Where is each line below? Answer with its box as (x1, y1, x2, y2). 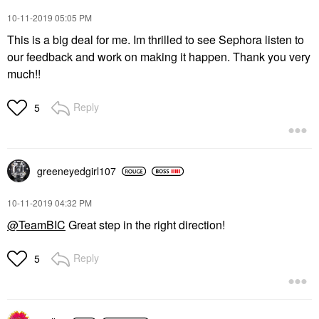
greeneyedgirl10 (37, 164, 110, 179)
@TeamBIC (7, 216, 66, 234)
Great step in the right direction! (66, 216, 225, 234)
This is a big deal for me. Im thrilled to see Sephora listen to (7, 31, 304, 48)
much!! (7, 66, 41, 83)
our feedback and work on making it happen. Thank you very (7, 48, 310, 66)
